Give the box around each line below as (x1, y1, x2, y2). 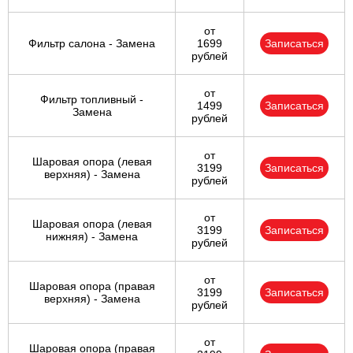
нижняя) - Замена (46, 230, 138, 243)
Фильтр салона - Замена (28, 37, 155, 50)
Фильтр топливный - (40, 93, 143, 106)
